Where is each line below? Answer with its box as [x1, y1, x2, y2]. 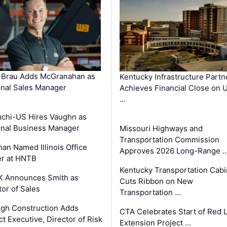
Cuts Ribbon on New [119, 176, 193, 186]
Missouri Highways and [119, 123, 203, 133]
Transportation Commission [119, 134, 219, 144]
